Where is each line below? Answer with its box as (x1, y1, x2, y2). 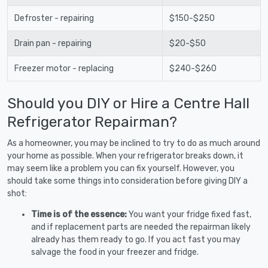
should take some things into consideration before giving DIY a (7, 175, 248, 186)
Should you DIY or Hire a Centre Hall (7, 94, 249, 112)
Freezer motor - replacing (14, 63, 114, 74)
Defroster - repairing (14, 13, 94, 23)
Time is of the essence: (31, 209, 129, 220)
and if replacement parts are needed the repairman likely (31, 221, 251, 232)
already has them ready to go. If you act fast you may (31, 234, 240, 245)
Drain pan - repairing (14, 38, 92, 48)
